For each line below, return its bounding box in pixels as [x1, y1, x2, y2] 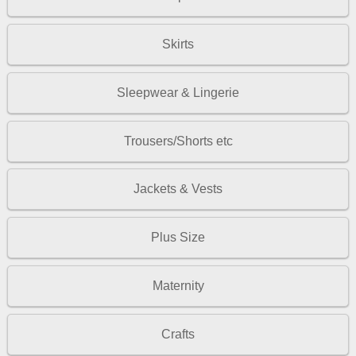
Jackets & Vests [133, 182, 222, 196]
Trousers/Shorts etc [123, 133, 233, 148]
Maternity [152, 279, 204, 293]
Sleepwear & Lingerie [117, 85, 239, 99]
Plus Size [151, 230, 205, 245]
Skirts [162, 37, 194, 51]
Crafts [161, 327, 195, 342]
